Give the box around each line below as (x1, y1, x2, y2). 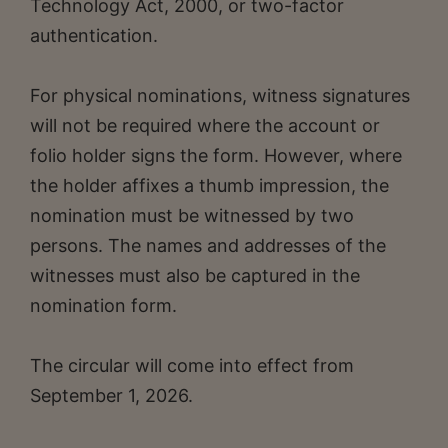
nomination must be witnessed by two (30, 204, 354, 226)
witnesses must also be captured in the (30, 264, 360, 286)
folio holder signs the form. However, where (30, 144, 402, 166)
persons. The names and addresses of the (30, 234, 386, 256)
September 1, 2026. (30, 384, 193, 406)
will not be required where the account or (30, 114, 380, 136)
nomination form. (30, 294, 177, 316)
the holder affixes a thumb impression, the (30, 174, 389, 196)
